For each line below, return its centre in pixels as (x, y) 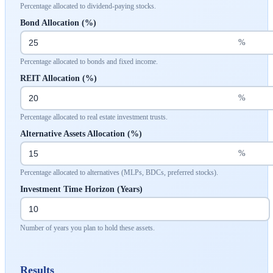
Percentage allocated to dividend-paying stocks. (88, 6)
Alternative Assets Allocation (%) (81, 133)
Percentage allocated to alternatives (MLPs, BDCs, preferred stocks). (119, 172)
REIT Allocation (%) (58, 78)
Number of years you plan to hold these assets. (87, 228)
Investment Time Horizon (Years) (81, 189)
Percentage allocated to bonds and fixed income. (89, 61)
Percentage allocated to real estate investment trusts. (94, 117)
